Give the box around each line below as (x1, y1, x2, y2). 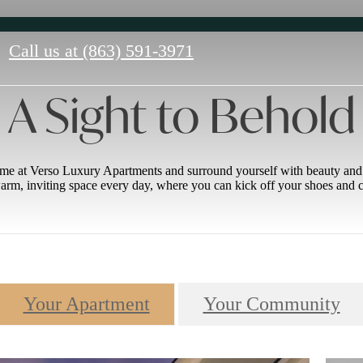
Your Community (203, 293, 340, 314)
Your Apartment (23, 293, 150, 314)
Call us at (9, 40, 78, 61)
